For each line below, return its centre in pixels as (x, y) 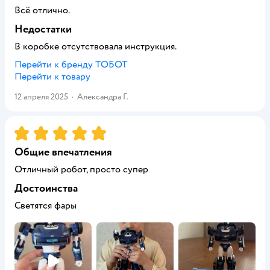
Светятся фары (46, 206)
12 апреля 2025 (41, 97)
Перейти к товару (52, 77)
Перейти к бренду (55, 64)
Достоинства (46, 188)
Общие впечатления (63, 152)
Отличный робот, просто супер (81, 169)
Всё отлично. (42, 10)
